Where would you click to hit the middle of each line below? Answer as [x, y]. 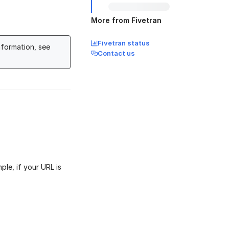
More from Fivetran [126, 20]
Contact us [116, 53]
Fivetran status [124, 43]
